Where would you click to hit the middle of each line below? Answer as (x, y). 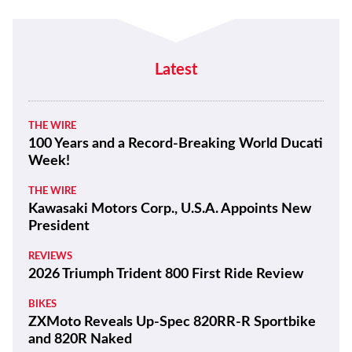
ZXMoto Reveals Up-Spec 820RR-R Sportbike (172, 323)
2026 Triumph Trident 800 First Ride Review (166, 275)
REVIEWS (50, 257)
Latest (176, 70)
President (59, 227)
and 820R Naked (80, 340)
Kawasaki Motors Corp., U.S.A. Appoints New (170, 209)
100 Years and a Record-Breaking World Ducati (176, 144)
